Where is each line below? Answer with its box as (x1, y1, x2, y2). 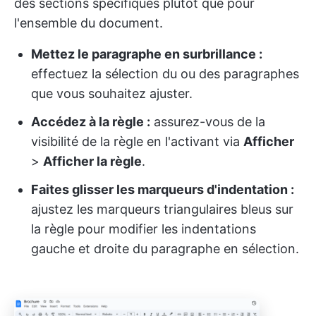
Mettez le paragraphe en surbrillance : (31, 46, 262, 61)
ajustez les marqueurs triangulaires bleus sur (31, 201, 293, 217)
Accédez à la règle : (31, 114, 150, 129)
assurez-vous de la (150, 114, 265, 129)
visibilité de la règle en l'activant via (31, 133, 243, 149)
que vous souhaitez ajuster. (31, 85, 193, 101)
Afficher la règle (43, 153, 142, 169)
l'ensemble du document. (14, 15, 163, 30)
